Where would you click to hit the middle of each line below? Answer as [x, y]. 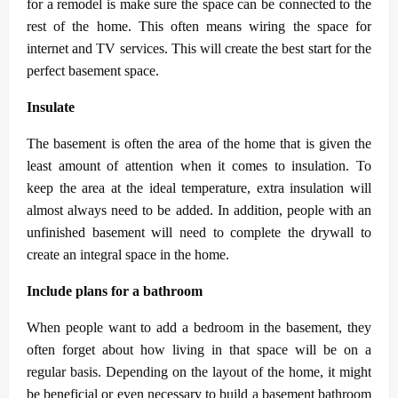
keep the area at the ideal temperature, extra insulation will [199, 187]
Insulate [51, 107]
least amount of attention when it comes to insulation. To [199, 165]
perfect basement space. [93, 70]
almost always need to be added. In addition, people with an [199, 210]
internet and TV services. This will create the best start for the [199, 48]
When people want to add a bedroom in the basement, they [199, 327]
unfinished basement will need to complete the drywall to [199, 232]
